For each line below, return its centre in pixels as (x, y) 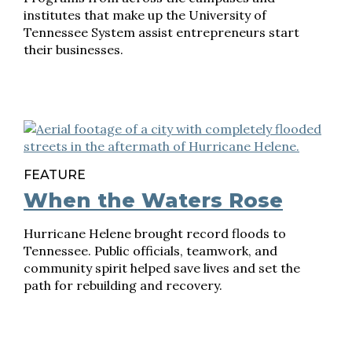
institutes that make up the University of (145, 15)
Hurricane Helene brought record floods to (155, 233)
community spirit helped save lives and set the (162, 268)
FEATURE (55, 175)
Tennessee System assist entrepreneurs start (161, 32)
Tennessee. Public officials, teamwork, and (150, 251)
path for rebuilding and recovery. (123, 285)
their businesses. (73, 49)
